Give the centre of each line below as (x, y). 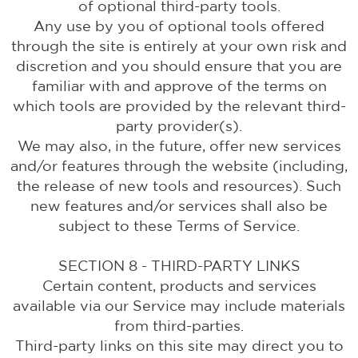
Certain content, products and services (179, 286)
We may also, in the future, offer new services (179, 146)
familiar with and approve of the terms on (179, 86)
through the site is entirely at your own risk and (179, 46)
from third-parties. (179, 326)
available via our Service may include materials (179, 306)
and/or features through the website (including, (179, 166)
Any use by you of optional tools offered (179, 26)
